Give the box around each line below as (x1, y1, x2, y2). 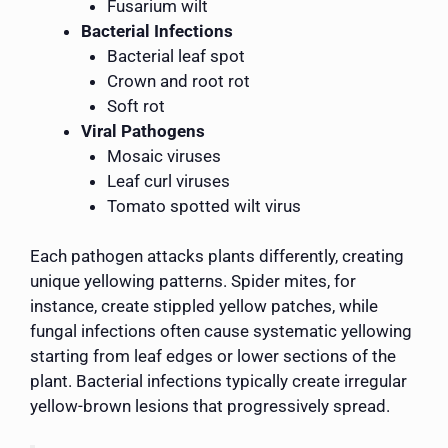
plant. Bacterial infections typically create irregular (30, 371, 407, 392)
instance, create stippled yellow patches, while (30, 296, 378, 317)
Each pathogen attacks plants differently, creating (30, 246, 404, 267)
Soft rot (106, 95, 165, 116)
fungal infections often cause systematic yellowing (30, 321, 412, 342)
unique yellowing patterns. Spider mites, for (30, 271, 356, 292)
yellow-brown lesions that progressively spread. (30, 396, 390, 417)
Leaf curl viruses (106, 170, 230, 191)
